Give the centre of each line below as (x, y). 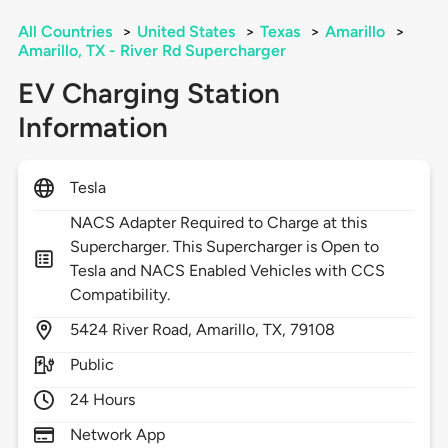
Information (92, 127)
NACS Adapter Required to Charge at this (218, 223)
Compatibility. (120, 295)
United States (185, 32)
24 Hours (102, 400)
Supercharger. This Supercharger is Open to (224, 247)
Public (91, 365)
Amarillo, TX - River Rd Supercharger (151, 51)
